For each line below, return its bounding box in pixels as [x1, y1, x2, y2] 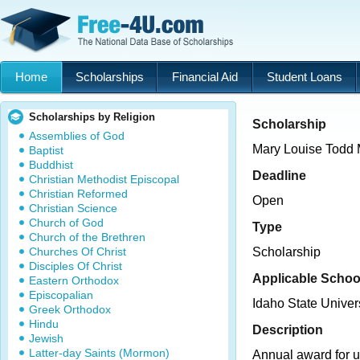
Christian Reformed [29, 187, 128, 200]
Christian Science [29, 202, 117, 215]
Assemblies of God [29, 129, 125, 142]
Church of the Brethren [29, 231, 145, 243]
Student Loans [266, 70, 342, 84]
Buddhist [29, 158, 73, 171]
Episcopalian [29, 288, 93, 301]
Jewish [29, 332, 63, 345]
